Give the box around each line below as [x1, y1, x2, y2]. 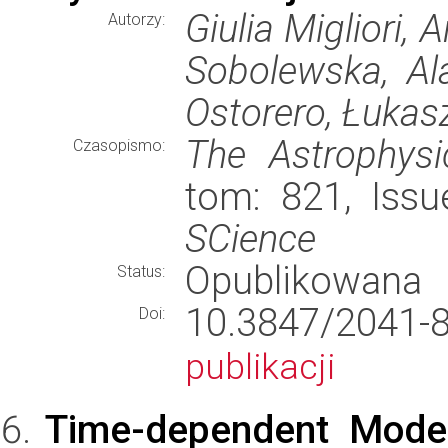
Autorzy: [108, 10, 165, 29]
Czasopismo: [73, 136, 165, 155]
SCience [185, 216, 316, 261]
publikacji [185, 346, 335, 388]
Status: [117, 262, 165, 281]
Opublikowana [185, 258, 422, 303]
